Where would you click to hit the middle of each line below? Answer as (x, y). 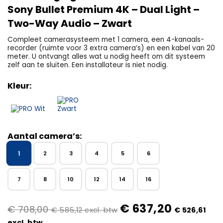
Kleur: (19, 86)
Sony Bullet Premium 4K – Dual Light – (104, 10)
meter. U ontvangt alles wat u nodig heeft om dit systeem (106, 57)
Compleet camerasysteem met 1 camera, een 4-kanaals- (106, 40)
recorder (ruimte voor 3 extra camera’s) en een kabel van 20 (111, 48)
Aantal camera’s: (45, 136)
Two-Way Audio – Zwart (70, 24)
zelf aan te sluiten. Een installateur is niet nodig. (88, 65)
